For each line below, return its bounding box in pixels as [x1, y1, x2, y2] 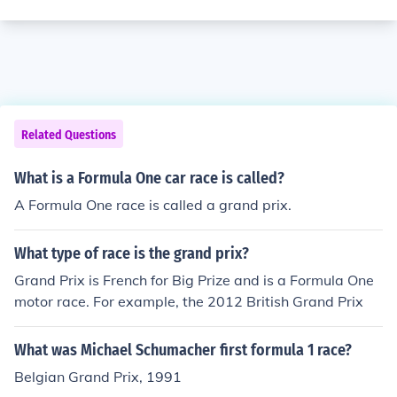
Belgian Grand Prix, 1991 [14, 368, 182, 385]
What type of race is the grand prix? [14, 244, 249, 263]
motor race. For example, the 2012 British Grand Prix [14, 292, 363, 310]
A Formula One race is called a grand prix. [14, 196, 292, 214]
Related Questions [21, 128, 116, 143]
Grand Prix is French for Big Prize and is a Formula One [14, 271, 374, 289]
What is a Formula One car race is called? [14, 168, 284, 188]
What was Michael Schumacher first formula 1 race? [14, 340, 352, 360]
